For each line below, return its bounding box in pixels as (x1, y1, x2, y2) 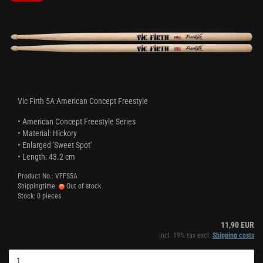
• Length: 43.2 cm (18, 152, 75, 161)
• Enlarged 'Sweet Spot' (18, 140, 92, 150)
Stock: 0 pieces (18, 192, 61, 200)
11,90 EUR (221, 220, 254, 230)
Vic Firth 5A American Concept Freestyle (18, 96, 148, 106)
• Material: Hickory (18, 129, 77, 138)
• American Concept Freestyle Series (18, 117, 136, 126)
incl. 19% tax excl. (159, 231, 213, 240)
